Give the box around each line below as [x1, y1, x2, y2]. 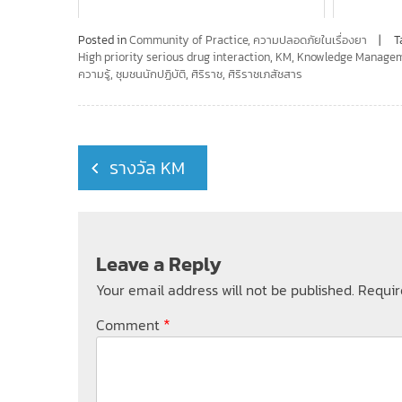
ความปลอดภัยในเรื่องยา [253, 31, 367, 48]
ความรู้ [78, 65, 110, 83]
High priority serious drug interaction [78, 48, 270, 66]
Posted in [78, 31, 129, 48]
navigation [77, 158, 179, 190]
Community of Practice [129, 31, 248, 48]
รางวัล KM [109, 153, 185, 181]
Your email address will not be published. [96, 278, 354, 301]
